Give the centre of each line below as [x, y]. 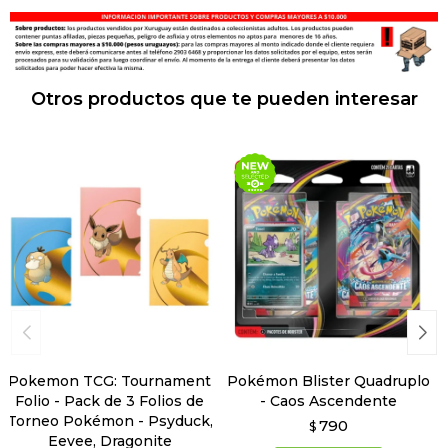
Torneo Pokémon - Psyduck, [109, 421]
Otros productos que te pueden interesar [224, 99]
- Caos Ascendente [328, 401]
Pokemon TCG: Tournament [109, 381]
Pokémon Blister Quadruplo [328, 381]
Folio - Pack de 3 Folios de [109, 401]
